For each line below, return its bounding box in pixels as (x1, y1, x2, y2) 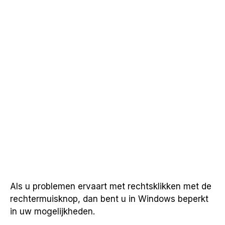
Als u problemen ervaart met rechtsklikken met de (10, 181, 211, 191)
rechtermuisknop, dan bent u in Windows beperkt (10, 194, 208, 204)
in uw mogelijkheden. (10, 206, 95, 216)
